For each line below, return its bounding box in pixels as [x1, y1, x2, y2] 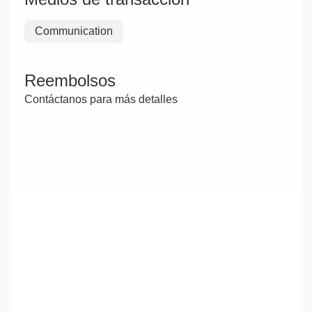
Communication [35, 25, 113, 38]
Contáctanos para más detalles [24, 93, 178, 106]
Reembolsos [24, 71, 116, 91]
